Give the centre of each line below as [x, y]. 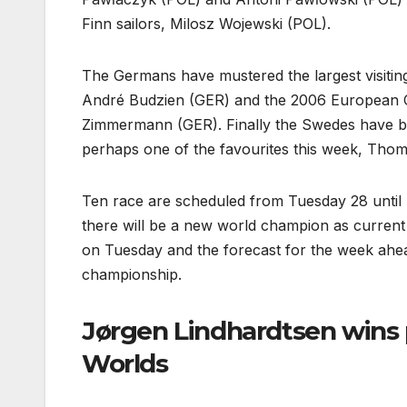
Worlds [125, 364]
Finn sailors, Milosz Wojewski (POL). [206, 24]
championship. [132, 275]
